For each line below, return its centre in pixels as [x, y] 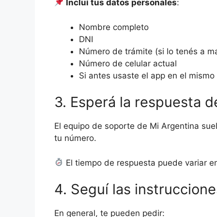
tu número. [75, 138]
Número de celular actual [128, 63]
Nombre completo [114, 27]
